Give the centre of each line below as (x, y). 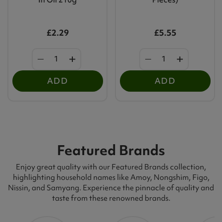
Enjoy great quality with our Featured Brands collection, (111, 167)
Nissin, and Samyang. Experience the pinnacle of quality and (111, 188)
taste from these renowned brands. (111, 198)
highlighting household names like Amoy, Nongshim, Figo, (111, 177)
